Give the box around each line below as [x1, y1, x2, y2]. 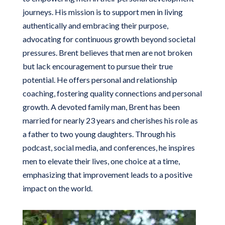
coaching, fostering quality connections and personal [22, 88, 202, 98]
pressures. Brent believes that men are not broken [22, 48, 192, 58]
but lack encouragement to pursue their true [22, 61, 173, 71]
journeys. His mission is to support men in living [22, 7, 183, 17]
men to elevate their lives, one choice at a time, [22, 156, 180, 166]
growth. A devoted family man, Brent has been [22, 102, 180, 112]
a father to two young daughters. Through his [22, 129, 176, 139]
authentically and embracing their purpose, [22, 21, 168, 31]
